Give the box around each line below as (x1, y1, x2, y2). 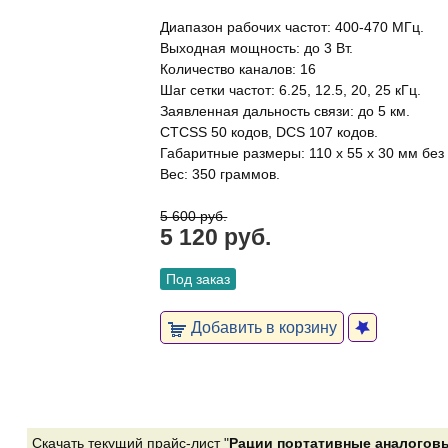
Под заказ (166, 271, 231, 288)
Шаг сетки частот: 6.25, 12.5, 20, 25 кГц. (160, 82, 422, 99)
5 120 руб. (160, 224, 272, 251)
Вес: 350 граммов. (160, 166, 281, 183)
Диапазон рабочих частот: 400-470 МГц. (160, 19, 425, 36)
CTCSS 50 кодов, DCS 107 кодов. (160, 124, 379, 141)
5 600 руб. (160, 208, 228, 225)
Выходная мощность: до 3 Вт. (160, 40, 354, 57)
